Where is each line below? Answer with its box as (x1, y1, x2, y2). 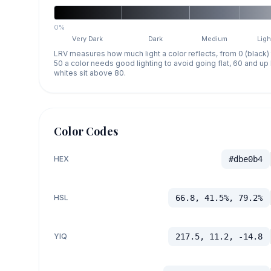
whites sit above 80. (54, 68, 126, 77)
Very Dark (72, 34, 103, 43)
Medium (201, 34, 228, 43)
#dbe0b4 (228, 154, 263, 164)
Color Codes (54, 123, 118, 139)
